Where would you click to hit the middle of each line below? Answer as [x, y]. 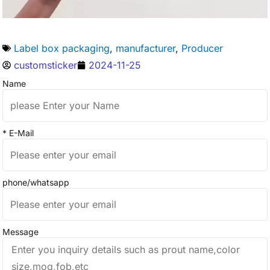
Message [20, 232]
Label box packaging [62, 48]
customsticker [46, 65]
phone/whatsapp [36, 182]
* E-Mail [18, 133]
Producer [202, 48]
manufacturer [146, 48]
